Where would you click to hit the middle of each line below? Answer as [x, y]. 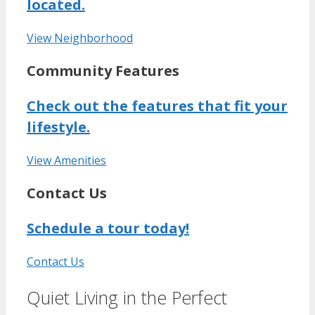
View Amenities [66, 160]
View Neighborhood [80, 38]
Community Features [103, 70]
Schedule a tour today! [108, 228]
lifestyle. [58, 127]
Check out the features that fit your [157, 105]
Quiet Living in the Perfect [127, 297]
